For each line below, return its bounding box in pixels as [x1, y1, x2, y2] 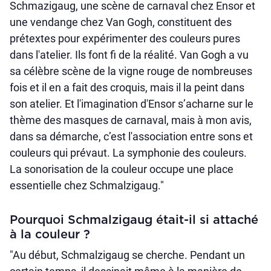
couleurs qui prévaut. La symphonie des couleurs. [10, 146, 247, 160]
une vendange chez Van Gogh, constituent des [10, 16, 232, 29]
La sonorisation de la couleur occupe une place [10, 163, 233, 176]
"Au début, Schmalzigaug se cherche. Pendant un [10, 249, 245, 262]
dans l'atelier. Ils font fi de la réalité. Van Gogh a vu [10, 48, 249, 62]
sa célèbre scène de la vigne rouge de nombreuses [10, 65, 252, 78]
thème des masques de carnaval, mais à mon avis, [10, 114, 252, 127]
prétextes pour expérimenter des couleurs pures [10, 32, 240, 45]
